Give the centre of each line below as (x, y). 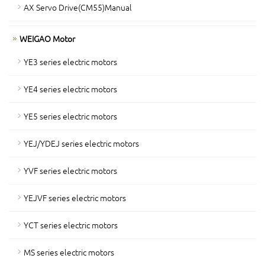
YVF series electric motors (70, 170)
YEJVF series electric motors (75, 198)
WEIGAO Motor (47, 38)
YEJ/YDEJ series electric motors (81, 143)
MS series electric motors (69, 252)
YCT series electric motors (71, 225)
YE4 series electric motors (70, 89)
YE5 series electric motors (70, 116)
